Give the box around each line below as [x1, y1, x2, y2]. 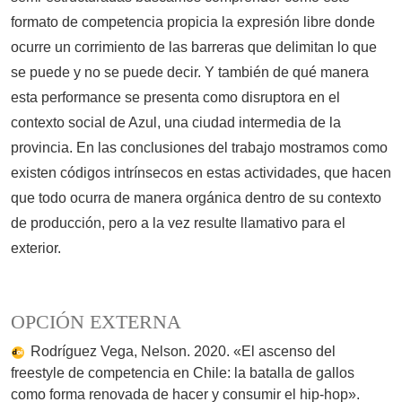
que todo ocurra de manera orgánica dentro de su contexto [11, 190, 381, 206]
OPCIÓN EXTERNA [11, 311, 181, 334]
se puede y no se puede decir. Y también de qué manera [11, 65, 369, 81]
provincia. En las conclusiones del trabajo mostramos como [11, 140, 388, 156]
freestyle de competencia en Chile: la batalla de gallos [11, 365, 354, 381]
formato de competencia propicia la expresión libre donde [11, 14, 375, 31]
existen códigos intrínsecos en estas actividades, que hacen [11, 165, 391, 181]
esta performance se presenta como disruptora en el [11, 90, 340, 106]
